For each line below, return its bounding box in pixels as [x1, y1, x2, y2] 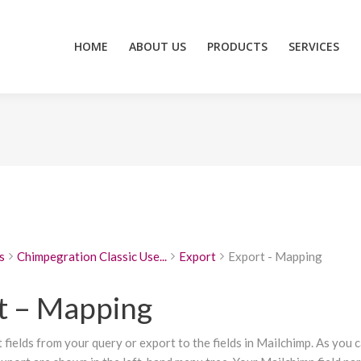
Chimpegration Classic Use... [16, 249, 167, 263]
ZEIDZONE [293, 19, 350, 34]
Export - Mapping [227, 249, 322, 263]
